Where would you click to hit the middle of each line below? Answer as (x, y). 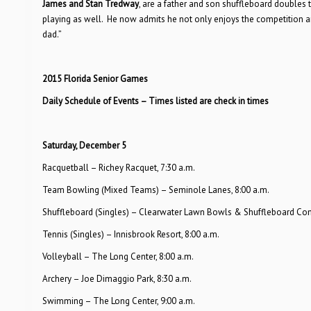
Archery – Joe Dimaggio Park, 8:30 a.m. (117, 279)
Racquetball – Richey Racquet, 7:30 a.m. (118, 168)
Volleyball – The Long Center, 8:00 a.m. (118, 257)
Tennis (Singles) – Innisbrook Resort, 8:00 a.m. (131, 234)
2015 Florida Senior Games (95, 79)
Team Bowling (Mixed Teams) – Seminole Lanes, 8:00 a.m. (155, 190)
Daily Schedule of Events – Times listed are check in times (155, 101)
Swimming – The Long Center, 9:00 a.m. (118, 301)
